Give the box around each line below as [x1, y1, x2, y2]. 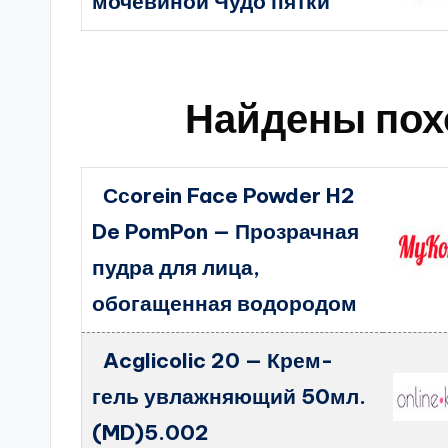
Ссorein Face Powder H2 [102, 182, 355, 209]
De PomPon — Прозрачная [92, 218, 360, 245]
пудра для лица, [92, 254, 261, 281]
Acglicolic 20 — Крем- [102, 347, 333, 374]
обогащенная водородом [92, 290, 358, 317]
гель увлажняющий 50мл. [92, 383, 367, 410]
